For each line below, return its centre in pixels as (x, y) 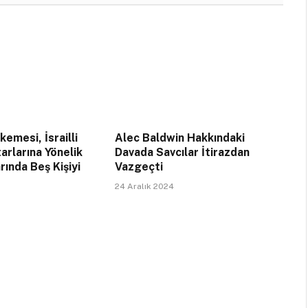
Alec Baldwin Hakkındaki (179, 138)
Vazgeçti (139, 167)
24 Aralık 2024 (144, 187)
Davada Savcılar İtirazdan (182, 153)
